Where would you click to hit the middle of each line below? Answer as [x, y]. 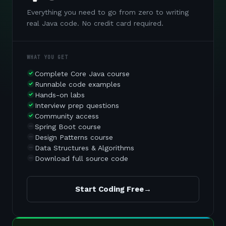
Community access [67, 116]
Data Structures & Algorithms [84, 148]
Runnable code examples [78, 84]
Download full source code [81, 158]
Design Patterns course [74, 137]
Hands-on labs [60, 95]
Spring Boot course [68, 127]
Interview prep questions [77, 105]
